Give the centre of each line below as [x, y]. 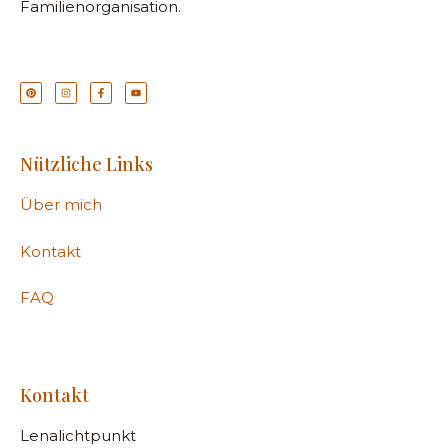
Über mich [61, 205]
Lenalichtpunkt [78, 435]
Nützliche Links [86, 164]
